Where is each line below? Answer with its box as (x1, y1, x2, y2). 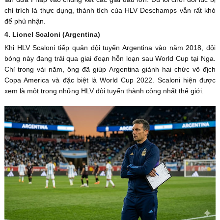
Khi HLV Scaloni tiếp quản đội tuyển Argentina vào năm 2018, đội (4, 44, 216, 52)
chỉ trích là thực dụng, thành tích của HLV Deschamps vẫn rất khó (4, 6, 216, 15)
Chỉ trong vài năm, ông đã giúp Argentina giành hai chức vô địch (4, 65, 216, 74)
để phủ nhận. (4, 17, 46, 26)
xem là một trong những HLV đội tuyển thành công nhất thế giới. (4, 87, 204, 95)
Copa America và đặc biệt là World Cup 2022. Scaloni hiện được (4, 76, 216, 84)
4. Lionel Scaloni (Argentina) (4, 30, 100, 39)
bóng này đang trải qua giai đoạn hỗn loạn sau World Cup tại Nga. (4, 55, 216, 63)
